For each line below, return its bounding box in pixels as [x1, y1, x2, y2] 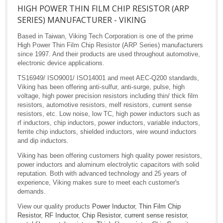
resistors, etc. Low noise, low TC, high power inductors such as [17, 110, 200, 118]
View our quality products [17, 203, 92, 211]
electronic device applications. [17, 59, 105, 67]
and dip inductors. [17, 137, 69, 145]
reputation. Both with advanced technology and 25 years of [17, 170, 187, 178]
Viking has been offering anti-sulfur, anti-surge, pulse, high [17, 83, 185, 91]
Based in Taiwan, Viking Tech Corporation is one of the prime [17, 32, 193, 40]
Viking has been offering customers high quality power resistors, [17, 152, 202, 160]
